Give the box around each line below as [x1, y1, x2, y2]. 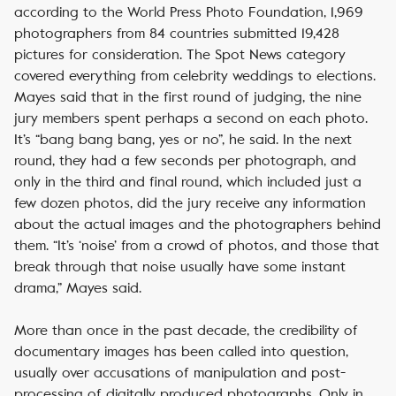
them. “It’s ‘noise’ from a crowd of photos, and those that [14, 237, 379, 254]
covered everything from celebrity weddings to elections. [14, 67, 376, 84]
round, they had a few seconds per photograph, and [14, 152, 356, 169]
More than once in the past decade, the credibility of [14, 322, 358, 339]
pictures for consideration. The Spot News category [14, 46, 346, 63]
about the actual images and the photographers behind [14, 216, 381, 232]
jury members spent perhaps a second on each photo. [14, 110, 368, 126]
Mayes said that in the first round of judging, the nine [14, 88, 362, 105]
